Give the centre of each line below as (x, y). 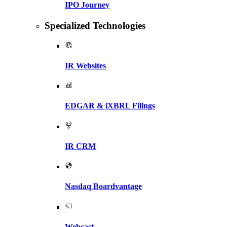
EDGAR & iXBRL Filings (110, 106)
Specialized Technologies (95, 25)
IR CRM (80, 146)
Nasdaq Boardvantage (103, 186)
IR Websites (85, 65)
